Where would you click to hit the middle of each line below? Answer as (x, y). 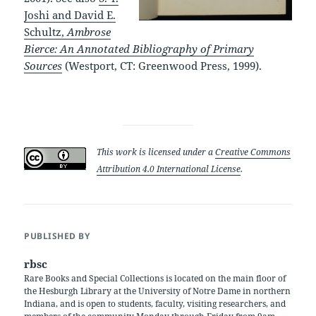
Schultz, (46, 31)
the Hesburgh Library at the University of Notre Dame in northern (158, 291)
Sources (43, 65)
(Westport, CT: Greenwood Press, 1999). (162, 65)
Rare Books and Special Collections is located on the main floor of (155, 278)
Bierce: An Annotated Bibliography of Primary (139, 48)
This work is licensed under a (156, 152)
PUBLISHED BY (57, 236)
